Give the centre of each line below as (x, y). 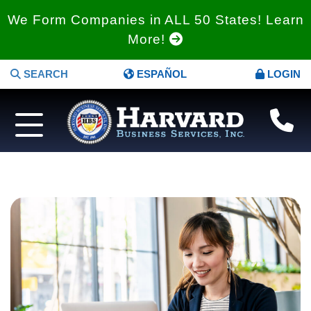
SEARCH (44, 74)
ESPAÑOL (161, 74)
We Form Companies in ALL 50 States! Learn (155, 20)
